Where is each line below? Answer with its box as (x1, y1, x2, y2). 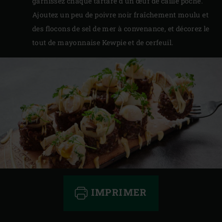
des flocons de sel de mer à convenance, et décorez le (32, 23, 210, 33)
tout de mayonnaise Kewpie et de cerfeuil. (32, 37, 173, 47)
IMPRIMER (88, 185, 147, 198)
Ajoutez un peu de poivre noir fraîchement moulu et (32, 9, 209, 19)
